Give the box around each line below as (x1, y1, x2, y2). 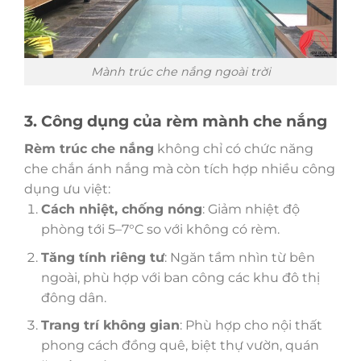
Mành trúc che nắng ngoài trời (90, 64, 271, 79)
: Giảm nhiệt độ (201, 201, 300, 217)
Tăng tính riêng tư (40, 249, 164, 265)
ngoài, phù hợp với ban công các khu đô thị (40, 269, 320, 285)
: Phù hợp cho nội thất (179, 317, 322, 334)
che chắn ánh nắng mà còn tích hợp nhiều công (24, 160, 335, 176)
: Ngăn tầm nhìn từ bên (164, 249, 315, 265)
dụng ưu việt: (24, 180, 110, 197)
